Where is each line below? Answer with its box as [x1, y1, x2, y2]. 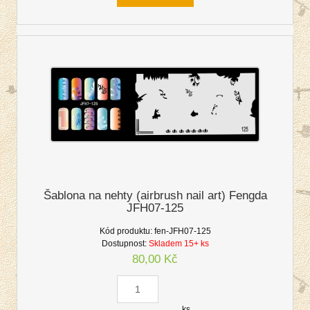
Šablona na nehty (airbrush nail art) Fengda [43, 189, 267, 203]
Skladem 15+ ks [148, 239, 209, 249]
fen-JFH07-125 [154, 226, 211, 237]
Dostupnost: [101, 239, 147, 249]
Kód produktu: [99, 226, 152, 237]
